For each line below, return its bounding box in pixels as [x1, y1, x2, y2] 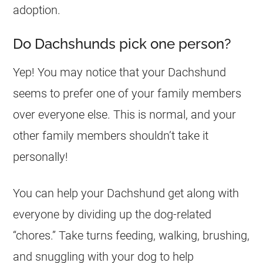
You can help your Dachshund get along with [13, 186, 240, 200]
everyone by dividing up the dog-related [13, 207, 212, 221]
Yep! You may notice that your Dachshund [13, 65, 227, 79]
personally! [13, 149, 69, 164]
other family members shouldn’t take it [13, 128, 209, 143]
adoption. [13, 2, 61, 17]
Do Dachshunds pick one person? [13, 35, 232, 52]
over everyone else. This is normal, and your [13, 107, 237, 122]
